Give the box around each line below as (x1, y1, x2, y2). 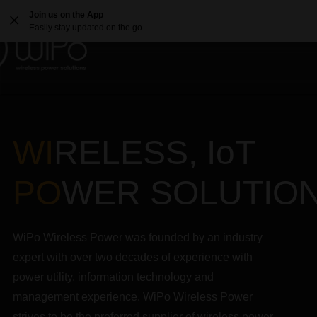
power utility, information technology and (13, 271, 214, 283)
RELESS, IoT (54, 134, 255, 171)
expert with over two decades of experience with (13, 251, 253, 263)
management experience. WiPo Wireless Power (13, 291, 253, 303)
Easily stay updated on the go (29, 23, 142, 33)
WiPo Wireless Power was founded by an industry (13, 231, 263, 243)
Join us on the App (29, 10, 103, 20)
